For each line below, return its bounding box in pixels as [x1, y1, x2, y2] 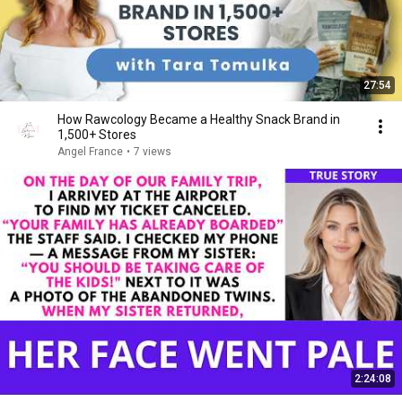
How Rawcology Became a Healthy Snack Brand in [57, 112, 340, 127]
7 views [134, 145, 171, 158]
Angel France [57, 145, 123, 158]
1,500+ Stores [57, 127, 136, 142]
